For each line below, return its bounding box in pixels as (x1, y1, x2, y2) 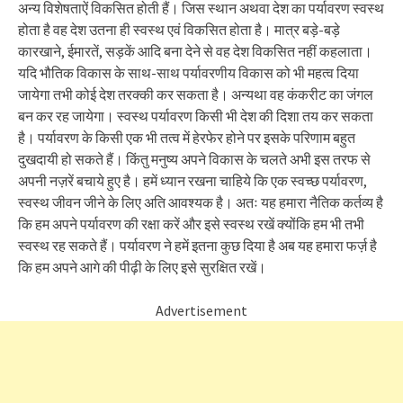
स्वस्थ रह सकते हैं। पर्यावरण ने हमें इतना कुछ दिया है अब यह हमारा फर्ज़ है (18, 237, 377, 255)
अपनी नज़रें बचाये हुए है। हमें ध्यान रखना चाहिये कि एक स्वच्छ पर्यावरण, (18, 172, 367, 190)
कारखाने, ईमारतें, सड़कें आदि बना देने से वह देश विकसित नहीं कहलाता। (18, 42, 372, 60)
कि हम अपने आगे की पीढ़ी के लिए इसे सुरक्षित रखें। (18, 258, 266, 276)
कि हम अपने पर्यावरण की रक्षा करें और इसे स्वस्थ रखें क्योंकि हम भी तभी (18, 215, 364, 233)
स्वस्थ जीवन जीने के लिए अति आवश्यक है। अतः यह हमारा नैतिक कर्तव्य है (18, 193, 383, 211)
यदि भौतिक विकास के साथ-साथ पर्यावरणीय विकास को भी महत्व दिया (18, 64, 359, 82)
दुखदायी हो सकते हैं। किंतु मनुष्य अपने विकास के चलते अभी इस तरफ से (18, 150, 371, 168)
